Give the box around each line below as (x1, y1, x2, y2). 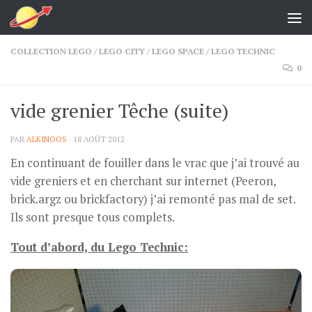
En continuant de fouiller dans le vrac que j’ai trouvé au (10, 155, 299, 171)
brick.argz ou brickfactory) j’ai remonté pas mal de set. (10, 192, 295, 208)
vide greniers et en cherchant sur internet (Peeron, (10, 173, 276, 189)
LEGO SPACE (152, 45, 204, 57)
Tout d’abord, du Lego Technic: (10, 240, 188, 256)
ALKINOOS (26, 134, 67, 144)
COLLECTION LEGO (10, 45, 92, 57)
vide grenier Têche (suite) (10, 97, 228, 123)
